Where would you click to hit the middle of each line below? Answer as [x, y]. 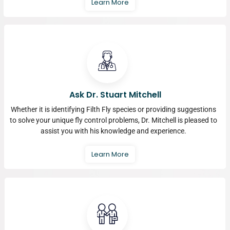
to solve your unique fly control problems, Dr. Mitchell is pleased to [113, 120]
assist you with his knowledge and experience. [113, 131]
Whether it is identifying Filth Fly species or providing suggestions [113, 110]
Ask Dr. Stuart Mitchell [115, 95]
